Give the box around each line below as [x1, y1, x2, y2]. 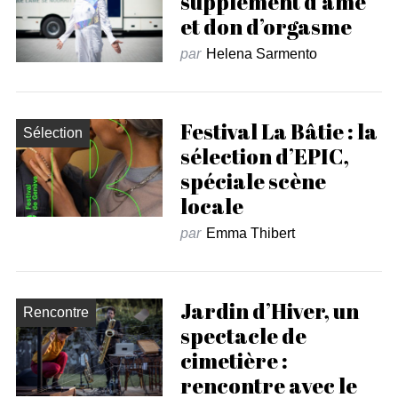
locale [179, 191, 243, 220]
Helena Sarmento [205, 45, 317, 61]
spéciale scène [179, 166, 326, 195]
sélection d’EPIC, [179, 141, 349, 171]
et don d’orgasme [179, 12, 352, 41]
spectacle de [179, 321, 306, 350]
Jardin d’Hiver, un [179, 296, 359, 325]
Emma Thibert [205, 225, 295, 241]
